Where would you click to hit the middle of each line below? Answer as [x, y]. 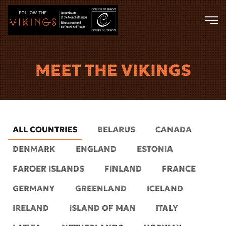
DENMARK [34, 149]
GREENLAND [101, 188]
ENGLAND [96, 149]
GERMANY [34, 188]
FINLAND [123, 168]
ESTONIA [155, 149]
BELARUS [116, 129]
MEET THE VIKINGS [113, 70]
